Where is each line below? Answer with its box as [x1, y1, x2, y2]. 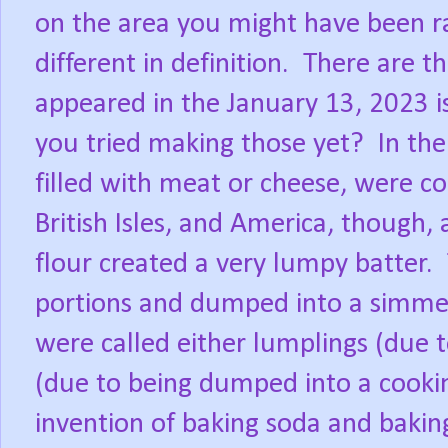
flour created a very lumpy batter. [35, 250, 433, 280]
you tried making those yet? [35, 130, 364, 160]
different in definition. [35, 50, 289, 80]
